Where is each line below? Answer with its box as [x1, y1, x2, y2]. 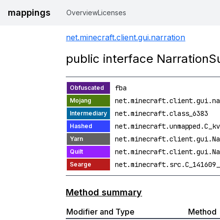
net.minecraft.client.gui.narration [66, 32, 186, 42]
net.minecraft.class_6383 [115, 109, 208, 118]
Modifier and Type [66, 207, 135, 217]
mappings [8, 7, 51, 18]
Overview [66, 8, 98, 17]
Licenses [98, 8, 126, 17]
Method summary [66, 187, 142, 197]
